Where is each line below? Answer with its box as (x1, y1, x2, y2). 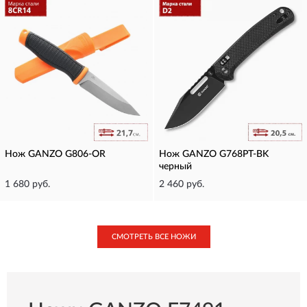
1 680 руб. (5, 180, 50, 189)
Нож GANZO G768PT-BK (159, 149, 269, 159)
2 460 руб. (159, 180, 204, 189)
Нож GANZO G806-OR (5, 149, 106, 159)
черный (159, 162, 192, 171)
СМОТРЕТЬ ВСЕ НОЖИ (111, 233, 196, 241)
